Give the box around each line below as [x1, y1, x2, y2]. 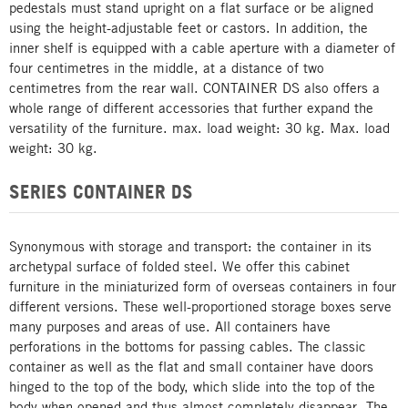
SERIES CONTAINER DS [9, 179, 193, 203]
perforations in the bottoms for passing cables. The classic [9, 338, 366, 354]
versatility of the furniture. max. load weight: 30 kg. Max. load [9, 119, 390, 136]
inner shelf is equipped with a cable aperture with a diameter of [9, 39, 395, 56]
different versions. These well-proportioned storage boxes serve [9, 298, 392, 314]
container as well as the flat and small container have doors [9, 358, 373, 374]
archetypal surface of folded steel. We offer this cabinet [9, 258, 350, 274]
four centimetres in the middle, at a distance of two [9, 59, 324, 76]
